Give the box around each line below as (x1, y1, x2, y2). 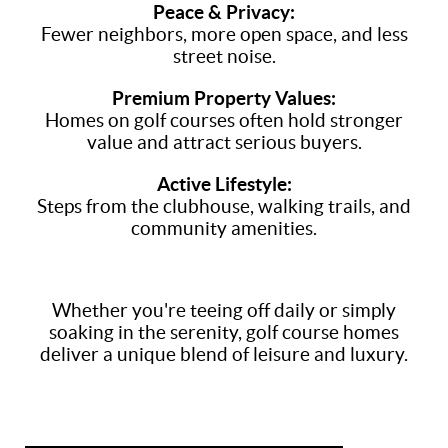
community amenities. (131, 218, 317, 239)
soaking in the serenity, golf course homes (49, 322, 399, 343)
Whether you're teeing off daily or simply (52, 300, 396, 321)
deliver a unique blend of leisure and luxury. (40, 344, 408, 365)
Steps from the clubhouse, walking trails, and (37, 196, 411, 217)
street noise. (172, 46, 276, 67)
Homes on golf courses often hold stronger (45, 110, 403, 131)
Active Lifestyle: (156, 174, 292, 195)
